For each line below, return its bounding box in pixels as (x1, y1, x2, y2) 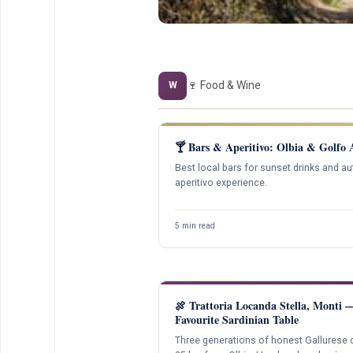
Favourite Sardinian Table (175, 311, 299, 329)
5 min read (175, 221, 215, 232)
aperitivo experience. (175, 176, 267, 188)
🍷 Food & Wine (187, 79, 261, 92)
